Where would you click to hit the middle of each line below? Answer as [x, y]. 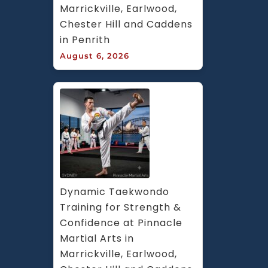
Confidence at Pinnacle [121, 223]
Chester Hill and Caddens [126, 24]
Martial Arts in [97, 238]
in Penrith [85, 39]
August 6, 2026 [95, 55]
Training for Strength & [121, 207]
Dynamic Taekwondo [115, 191]
